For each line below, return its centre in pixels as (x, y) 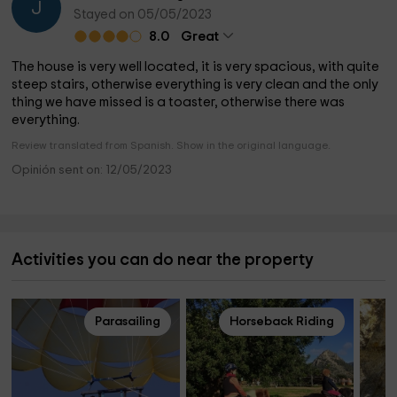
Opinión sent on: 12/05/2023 (92, 170)
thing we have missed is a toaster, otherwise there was (179, 102)
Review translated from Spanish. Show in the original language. (171, 145)
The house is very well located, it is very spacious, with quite (196, 67)
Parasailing (127, 322)
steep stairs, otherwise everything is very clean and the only (195, 85)
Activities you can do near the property (163, 260)
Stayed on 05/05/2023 (143, 15)
